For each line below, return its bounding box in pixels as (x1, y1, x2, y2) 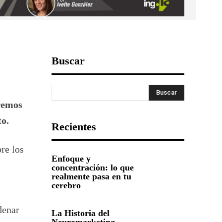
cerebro (52, 180, 81, 191)
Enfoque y (52, 154, 91, 164)
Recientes (52, 120, 96, 133)
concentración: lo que (52, 163, 134, 173)
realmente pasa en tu (52, 171, 131, 182)
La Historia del (52, 208, 110, 219)
